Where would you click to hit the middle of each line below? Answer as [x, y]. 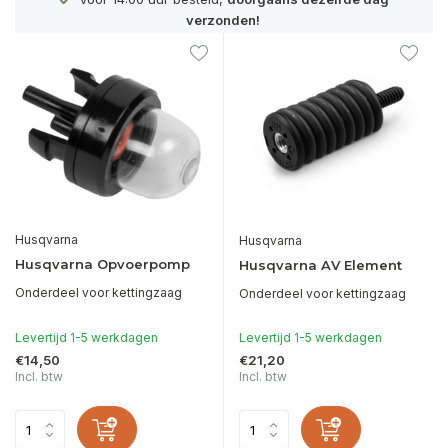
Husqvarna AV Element [320, 265]
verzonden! [163, 19]
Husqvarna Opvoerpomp [102, 264]
